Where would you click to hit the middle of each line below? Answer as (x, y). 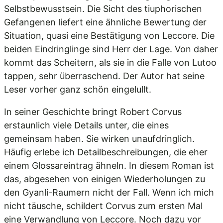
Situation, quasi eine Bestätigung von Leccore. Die (109, 36)
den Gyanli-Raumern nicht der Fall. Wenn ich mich (109, 192)
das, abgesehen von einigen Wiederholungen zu (105, 179)
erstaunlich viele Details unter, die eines (86, 125)
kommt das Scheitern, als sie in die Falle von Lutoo (110, 62)
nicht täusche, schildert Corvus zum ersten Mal (103, 206)
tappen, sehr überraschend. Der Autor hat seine (104, 76)
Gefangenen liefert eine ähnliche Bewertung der (105, 22)
